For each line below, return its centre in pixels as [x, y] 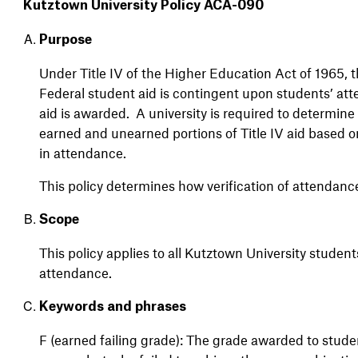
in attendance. [82, 152]
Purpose [65, 40]
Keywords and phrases [112, 306]
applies [127, 252]
